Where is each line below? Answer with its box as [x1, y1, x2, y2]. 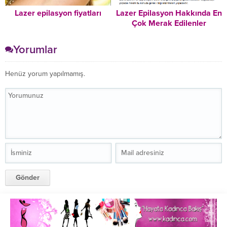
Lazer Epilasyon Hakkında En [116, 8, 222, 18]
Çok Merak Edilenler [132, 18, 206, 28]
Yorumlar [13, 43, 57, 56]
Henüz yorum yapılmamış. [5, 69, 85, 78]
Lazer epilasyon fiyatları [15, 8, 101, 18]
